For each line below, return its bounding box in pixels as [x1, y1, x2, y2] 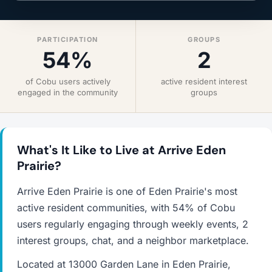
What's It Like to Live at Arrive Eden [17, 142, 226, 158]
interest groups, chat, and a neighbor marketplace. [17, 234, 249, 246]
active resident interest [161, 76, 247, 86]
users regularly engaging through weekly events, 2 [17, 218, 248, 230]
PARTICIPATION [37, 35, 98, 44]
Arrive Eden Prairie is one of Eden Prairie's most [17, 185, 237, 197]
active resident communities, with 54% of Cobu [17, 202, 235, 214]
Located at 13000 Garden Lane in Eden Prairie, [17, 258, 231, 270]
